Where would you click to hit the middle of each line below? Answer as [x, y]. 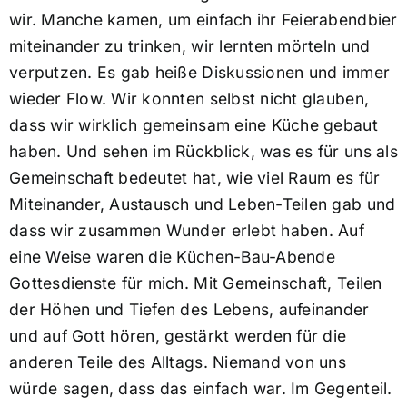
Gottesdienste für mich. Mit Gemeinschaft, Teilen [195, 283]
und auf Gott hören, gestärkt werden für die [178, 336]
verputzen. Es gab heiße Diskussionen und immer [199, 73]
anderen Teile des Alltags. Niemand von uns [178, 362]
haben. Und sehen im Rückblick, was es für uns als [203, 152]
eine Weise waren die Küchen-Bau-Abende [172, 257]
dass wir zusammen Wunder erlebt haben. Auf [187, 231]
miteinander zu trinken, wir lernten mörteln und [189, 46]
